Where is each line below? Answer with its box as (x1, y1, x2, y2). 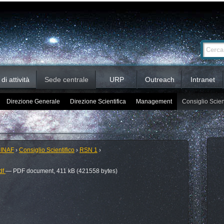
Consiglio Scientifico (18, 146, 74, 153)
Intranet (190, 75, 215, 83)
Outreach (144, 75, 174, 83)
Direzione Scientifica (69, 98, 126, 105)
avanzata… (182, 41, 209, 46)
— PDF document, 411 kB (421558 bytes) (5, 167, 117, 174)
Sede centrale (44, 75, 88, 83)
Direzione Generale (6, 98, 60, 105)
